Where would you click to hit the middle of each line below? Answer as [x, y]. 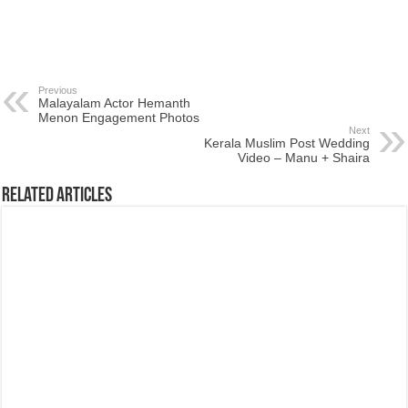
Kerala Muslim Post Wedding [286, 143]
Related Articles [57, 196]
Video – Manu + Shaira [303, 158]
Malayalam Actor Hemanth [115, 103]
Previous [58, 90]
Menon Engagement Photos [119, 117]
